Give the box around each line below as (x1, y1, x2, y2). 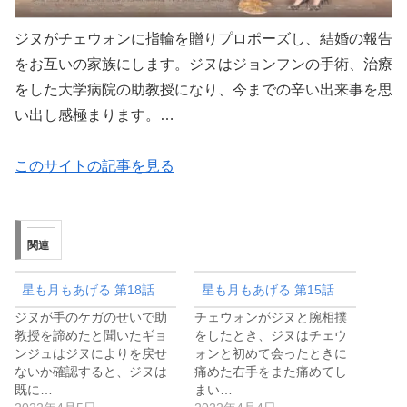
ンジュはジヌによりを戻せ (15, 345, 167, 361)
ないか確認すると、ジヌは (15, 363, 167, 379)
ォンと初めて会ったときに (194, 345, 347, 361)
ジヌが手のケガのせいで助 (15, 309, 167, 324)
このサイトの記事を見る (15, 158, 174, 174)
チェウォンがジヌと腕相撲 (194, 309, 347, 324)
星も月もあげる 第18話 (22, 282, 155, 297)
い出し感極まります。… (15, 107, 174, 123)
